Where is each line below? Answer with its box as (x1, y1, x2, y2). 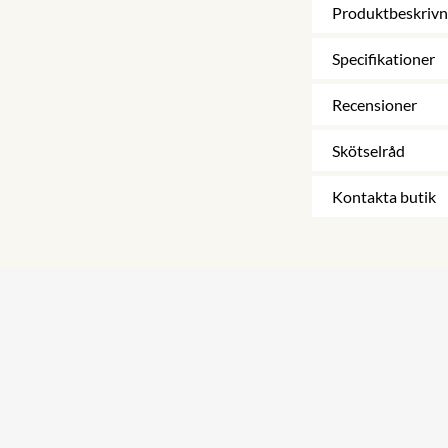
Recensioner (332, 95, 417, 115)
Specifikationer (332, 49, 435, 69)
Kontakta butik (332, 187, 436, 207)
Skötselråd (332, 141, 405, 161)
